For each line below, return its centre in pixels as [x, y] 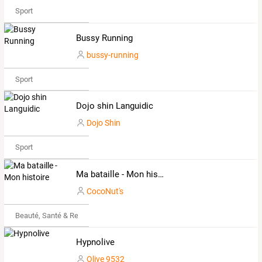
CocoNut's [105, 191]
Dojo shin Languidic [114, 106]
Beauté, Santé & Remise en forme [70, 215]
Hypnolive [95, 242]
